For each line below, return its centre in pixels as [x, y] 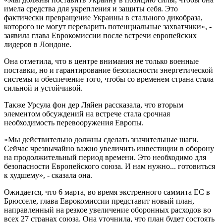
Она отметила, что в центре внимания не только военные [101, 61]
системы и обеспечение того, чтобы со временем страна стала [109, 79]
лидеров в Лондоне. [38, 44]
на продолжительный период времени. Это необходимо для [105, 157]
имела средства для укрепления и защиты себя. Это [91, 8]
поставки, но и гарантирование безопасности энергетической [109, 70]
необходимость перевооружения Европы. [74, 122]
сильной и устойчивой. [43, 88]
